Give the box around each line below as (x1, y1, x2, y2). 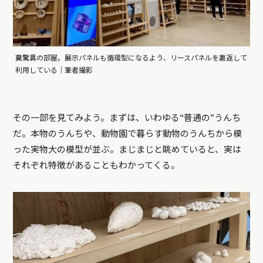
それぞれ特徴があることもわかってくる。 (13, 160, 180, 171)
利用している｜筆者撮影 (15, 66, 93, 75)
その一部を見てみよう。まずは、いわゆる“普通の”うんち (13, 113, 241, 124)
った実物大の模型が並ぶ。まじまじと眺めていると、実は (13, 144, 242, 156)
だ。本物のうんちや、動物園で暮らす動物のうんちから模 (13, 129, 242, 140)
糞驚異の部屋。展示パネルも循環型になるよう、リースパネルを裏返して (15, 54, 248, 63)
